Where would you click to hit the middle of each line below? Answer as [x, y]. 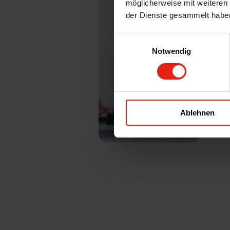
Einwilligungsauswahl [149, 39]
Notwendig [171, 51]
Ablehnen [197, 112]
